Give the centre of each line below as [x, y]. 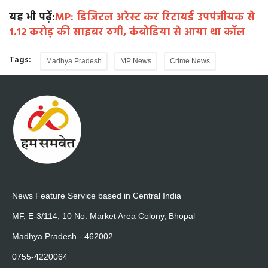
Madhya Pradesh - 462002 [63, 237]
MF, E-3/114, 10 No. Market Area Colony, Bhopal [103, 216]
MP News [136, 61]
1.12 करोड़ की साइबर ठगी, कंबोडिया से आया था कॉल [127, 33]
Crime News [190, 61]
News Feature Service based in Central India [97, 196]
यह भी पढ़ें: [32, 18]
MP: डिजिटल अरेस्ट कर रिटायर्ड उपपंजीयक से [155, 18]
